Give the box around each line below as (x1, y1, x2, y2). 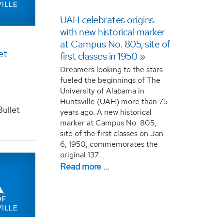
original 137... (60, 149, 104, 160)
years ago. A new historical (60, 107, 152, 117)
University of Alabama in (60, 85, 144, 96)
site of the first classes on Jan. (60, 128, 165, 139)
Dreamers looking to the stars (60, 64, 163, 75)
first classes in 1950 (60, 49, 138, 62)
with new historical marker (60, 25, 165, 38)
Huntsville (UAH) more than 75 (60, 96, 168, 107)
